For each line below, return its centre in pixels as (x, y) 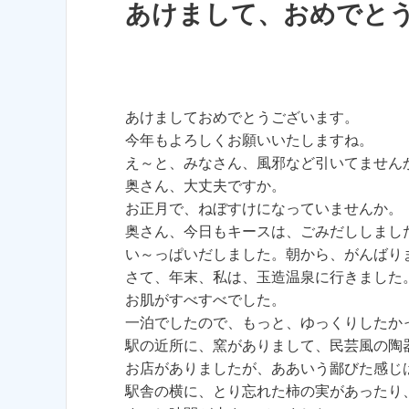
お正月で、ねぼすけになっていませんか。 (264, 209)
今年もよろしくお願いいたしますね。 (249, 141)
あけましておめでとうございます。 (242, 118)
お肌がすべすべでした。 (205, 300)
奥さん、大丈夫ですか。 (205, 186)
